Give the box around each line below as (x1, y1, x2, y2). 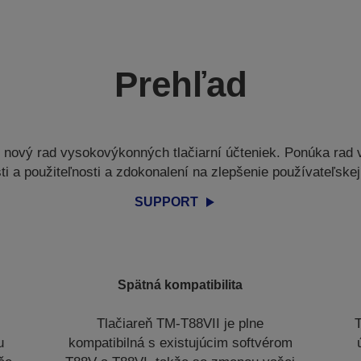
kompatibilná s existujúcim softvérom (68, 334, 293, 351)
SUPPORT (135, 194, 198, 209)
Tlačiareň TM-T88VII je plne (97, 315, 264, 331)
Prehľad (114, 64, 247, 104)
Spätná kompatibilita (118, 277, 243, 292)
